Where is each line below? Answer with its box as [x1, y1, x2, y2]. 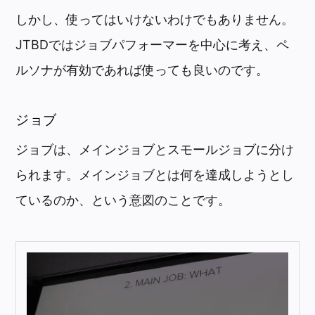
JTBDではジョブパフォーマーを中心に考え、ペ [15, 37, 290, 52]
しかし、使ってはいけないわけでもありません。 [15, 11, 295, 27]
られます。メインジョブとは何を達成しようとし [15, 167, 295, 183]
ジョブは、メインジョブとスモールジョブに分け [15, 142, 295, 157]
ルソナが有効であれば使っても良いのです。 [15, 62, 269, 77]
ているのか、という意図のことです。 [15, 193, 231, 208]
